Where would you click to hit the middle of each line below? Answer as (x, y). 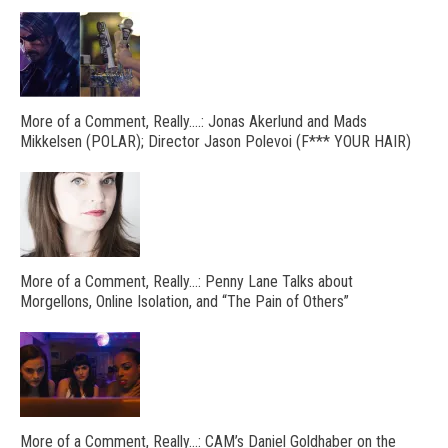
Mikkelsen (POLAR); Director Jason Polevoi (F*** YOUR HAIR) (215, 141)
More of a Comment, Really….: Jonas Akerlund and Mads (193, 121)
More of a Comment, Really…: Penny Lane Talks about (186, 281)
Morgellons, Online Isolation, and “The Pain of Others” (184, 301)
